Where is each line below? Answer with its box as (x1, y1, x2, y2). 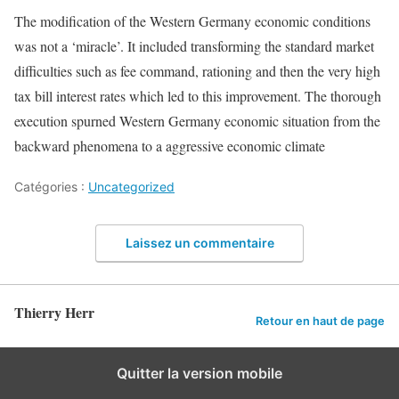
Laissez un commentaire (125, 234, 274, 250)
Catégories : (14, 179, 88, 194)
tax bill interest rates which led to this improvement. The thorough (14, 86, 381, 105)
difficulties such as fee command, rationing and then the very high (14, 61, 380, 80)
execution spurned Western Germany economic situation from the (14, 111, 380, 130)
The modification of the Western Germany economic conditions (14, 12, 370, 30)
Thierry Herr (14, 301, 94, 322)
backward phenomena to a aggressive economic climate (14, 136, 325, 155)
